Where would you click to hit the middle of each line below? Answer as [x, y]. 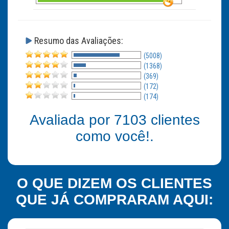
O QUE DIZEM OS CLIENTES [114, 183]
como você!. [114, 136]
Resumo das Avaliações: [79, 41]
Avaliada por [72, 120]
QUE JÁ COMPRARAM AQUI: [114, 200]
